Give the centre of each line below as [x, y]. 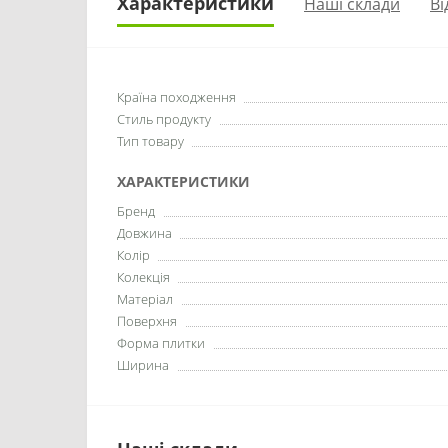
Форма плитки [161, 343]
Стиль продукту [164, 119]
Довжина [144, 233]
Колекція [143, 277]
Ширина [143, 365]
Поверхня [147, 321]
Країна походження [176, 97]
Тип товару [150, 141]
